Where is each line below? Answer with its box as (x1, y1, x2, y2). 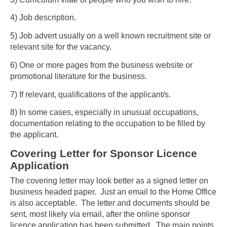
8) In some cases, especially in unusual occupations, (10, 108, 199, 117)
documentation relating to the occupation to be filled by (10, 119, 205, 128)
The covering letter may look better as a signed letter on (10, 176, 208, 185)
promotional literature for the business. (10, 71, 147, 81)
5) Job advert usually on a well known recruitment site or (10, 31, 211, 41)
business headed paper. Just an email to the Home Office (10, 187, 216, 197)
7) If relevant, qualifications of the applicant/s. (10, 90, 171, 99)
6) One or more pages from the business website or (10, 60, 193, 69)
